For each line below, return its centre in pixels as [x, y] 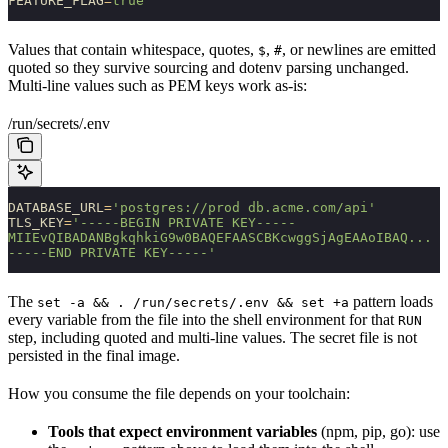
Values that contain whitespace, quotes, [133, 49]
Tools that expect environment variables [182, 431]
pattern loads [391, 301]
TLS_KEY [36, 222]
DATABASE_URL [56, 207]
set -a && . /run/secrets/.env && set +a [193, 302]
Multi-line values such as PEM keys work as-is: [157, 85]
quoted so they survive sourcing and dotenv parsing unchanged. [208, 67]
